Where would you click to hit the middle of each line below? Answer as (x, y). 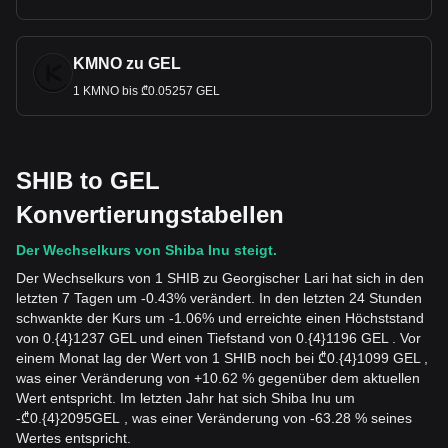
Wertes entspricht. (73, 438)
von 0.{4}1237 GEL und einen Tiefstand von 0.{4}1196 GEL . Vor (218, 338)
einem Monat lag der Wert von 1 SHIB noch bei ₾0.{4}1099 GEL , (222, 358)
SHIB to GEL (88, 180)
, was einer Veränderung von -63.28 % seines (266, 418)
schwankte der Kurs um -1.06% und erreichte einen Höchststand (220, 318)
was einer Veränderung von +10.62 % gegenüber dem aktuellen (218, 378)
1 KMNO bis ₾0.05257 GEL (146, 91)
